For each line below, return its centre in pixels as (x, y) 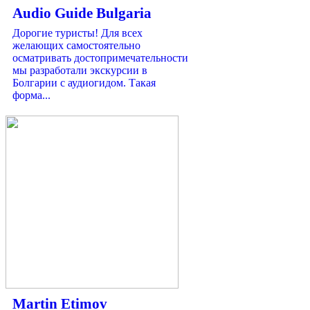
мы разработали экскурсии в (80, 70)
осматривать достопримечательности (100, 57)
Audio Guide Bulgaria (82, 13)
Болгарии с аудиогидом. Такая (84, 82)
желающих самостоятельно (76, 45)
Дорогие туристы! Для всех (77, 33)
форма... (31, 95)
